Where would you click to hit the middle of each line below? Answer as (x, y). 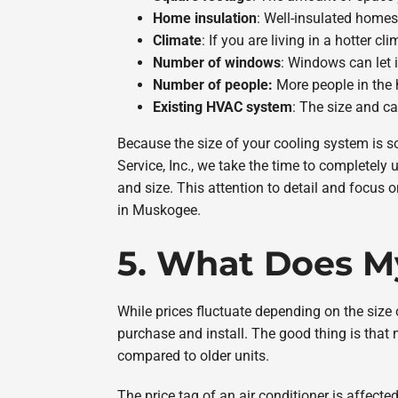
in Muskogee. (159, 211)
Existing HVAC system (222, 107)
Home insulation (204, 19)
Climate (177, 41)
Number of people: (212, 85)
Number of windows (216, 63)
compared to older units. (193, 356)
